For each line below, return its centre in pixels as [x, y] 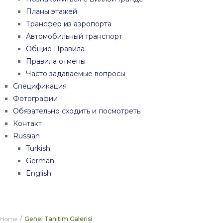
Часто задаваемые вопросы [76, 74]
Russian [26, 136]
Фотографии [35, 99]
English [39, 173]
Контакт [27, 123]
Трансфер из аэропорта [69, 24]
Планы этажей [52, 11]
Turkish [38, 148]
